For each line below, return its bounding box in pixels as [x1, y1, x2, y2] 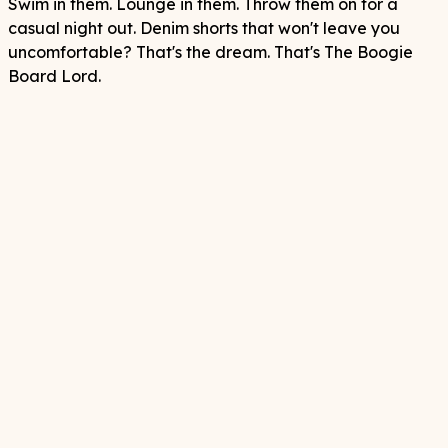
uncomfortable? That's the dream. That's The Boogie [8, 42, 413, 62]
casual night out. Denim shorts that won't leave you [8, 18, 400, 38]
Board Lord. [8, 66, 101, 86]
